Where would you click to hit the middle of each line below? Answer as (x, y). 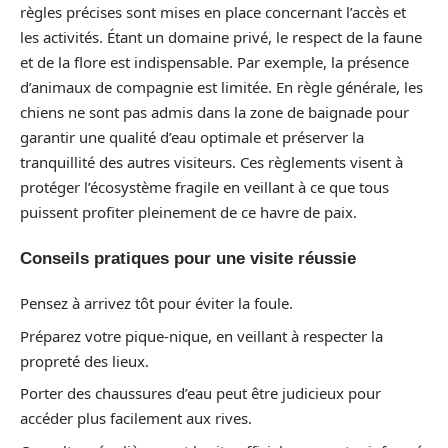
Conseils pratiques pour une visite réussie (188, 258)
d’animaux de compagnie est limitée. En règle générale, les (221, 87)
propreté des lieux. (84, 360)
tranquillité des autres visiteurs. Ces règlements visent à (211, 162)
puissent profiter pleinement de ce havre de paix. (188, 212)
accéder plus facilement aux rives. (136, 418)
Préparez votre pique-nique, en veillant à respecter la (201, 335)
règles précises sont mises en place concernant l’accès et (213, 12)
